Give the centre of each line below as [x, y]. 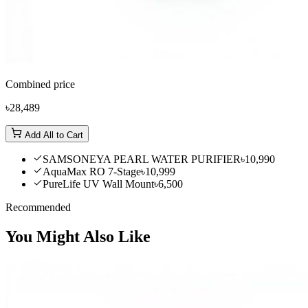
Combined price [40, 84]
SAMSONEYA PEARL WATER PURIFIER [142, 159]
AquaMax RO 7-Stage [92, 171]
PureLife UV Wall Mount [98, 184]
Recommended [38, 207]
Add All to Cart [53, 135]
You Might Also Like [78, 236]
